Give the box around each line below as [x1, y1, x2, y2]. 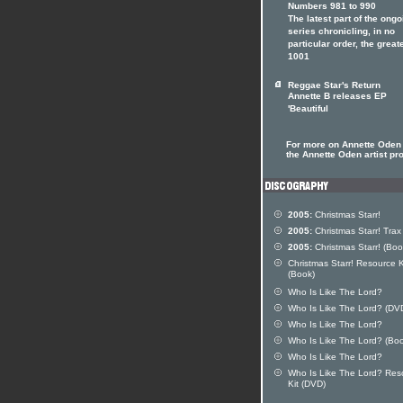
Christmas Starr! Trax [312, 226, 401, 236]
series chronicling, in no [288, 26, 395, 39]
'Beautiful [288, 103, 328, 116]
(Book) [288, 269, 315, 282]
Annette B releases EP [288, 91, 387, 103]
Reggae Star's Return [288, 80, 381, 90]
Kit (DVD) [288, 379, 326, 391]
